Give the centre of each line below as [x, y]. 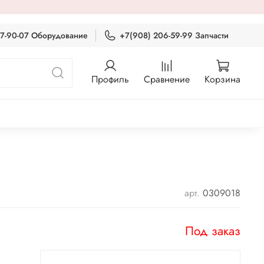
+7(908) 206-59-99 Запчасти [174, 35]
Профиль [110, 80]
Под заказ [213, 231]
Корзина [222, 80]
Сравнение [167, 80]
